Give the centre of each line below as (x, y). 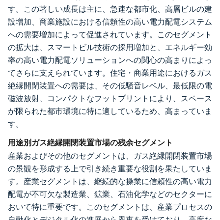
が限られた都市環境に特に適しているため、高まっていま (110, 111)
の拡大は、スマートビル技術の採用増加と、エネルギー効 (110, 47)
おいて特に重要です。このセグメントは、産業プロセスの (110, 207)
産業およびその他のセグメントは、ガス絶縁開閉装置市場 (110, 156)
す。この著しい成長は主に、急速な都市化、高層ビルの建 (110, 9)
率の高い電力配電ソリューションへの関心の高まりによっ (110, 60)
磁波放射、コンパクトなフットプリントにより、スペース (110, 98)
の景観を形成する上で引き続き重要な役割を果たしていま (110, 168)
